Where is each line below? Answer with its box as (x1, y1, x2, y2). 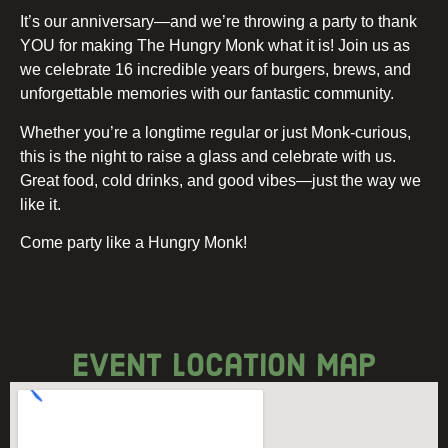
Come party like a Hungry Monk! (20, 234, 247, 252)
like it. (20, 195, 61, 213)
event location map (71, 344, 377, 386)
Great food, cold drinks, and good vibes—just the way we (20, 171, 421, 189)
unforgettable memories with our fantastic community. (20, 85, 394, 103)
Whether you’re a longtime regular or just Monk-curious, (20, 123, 411, 141)
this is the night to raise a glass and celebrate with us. (20, 147, 396, 165)
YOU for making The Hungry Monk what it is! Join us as (20, 37, 410, 55)
